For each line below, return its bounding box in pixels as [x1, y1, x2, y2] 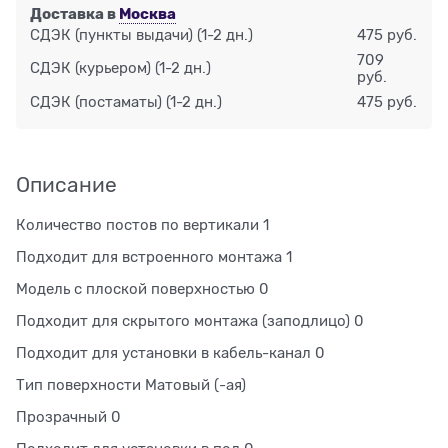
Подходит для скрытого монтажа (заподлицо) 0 [16, 312, 364, 329]
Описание [16, 172, 117, 197]
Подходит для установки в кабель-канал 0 [16, 344, 325, 361]
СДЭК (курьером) [30, 59, 152, 76]
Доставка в [30, 4, 120, 23]
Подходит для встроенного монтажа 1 [16, 248, 292, 265]
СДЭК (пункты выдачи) [30, 26, 194, 43]
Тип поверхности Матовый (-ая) [16, 376, 246, 393]
